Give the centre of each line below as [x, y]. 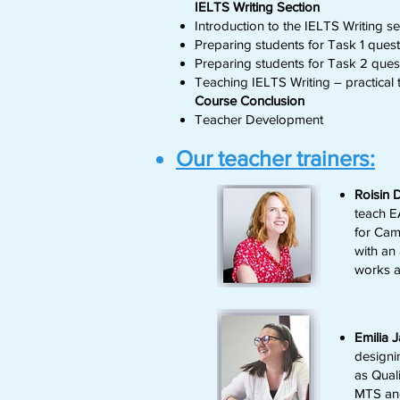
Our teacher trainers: [275, 158]
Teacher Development [259, 119]
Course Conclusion [250, 100]
